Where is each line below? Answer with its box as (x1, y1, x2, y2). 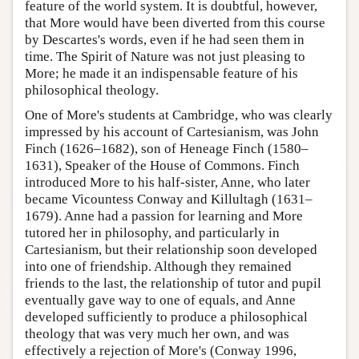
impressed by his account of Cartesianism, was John (25, 123, 319, 139)
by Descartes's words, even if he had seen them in (25, 31, 305, 47)
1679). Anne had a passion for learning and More (25, 208, 303, 224)
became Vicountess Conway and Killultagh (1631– (25, 191, 313, 207)
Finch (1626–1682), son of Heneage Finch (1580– (25, 140, 309, 156)
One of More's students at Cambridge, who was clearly (25, 107, 333, 123)
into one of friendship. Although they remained (25, 258, 292, 274)
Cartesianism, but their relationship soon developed (25, 241, 317, 257)
